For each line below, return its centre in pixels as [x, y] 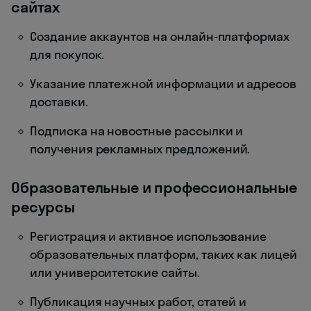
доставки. [59, 101]
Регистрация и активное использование [149, 236]
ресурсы [43, 207]
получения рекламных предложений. [140, 149]
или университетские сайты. [115, 272]
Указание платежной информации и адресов [163, 83]
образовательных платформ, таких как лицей [163, 254]
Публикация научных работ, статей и [138, 301]
